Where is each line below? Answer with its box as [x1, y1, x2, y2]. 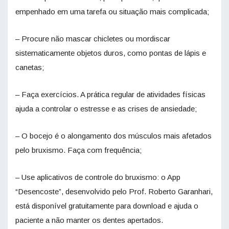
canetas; [15, 63, 44, 72]
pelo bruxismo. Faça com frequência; [15, 146, 142, 155]
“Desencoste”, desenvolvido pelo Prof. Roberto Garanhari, [15, 187, 213, 196]
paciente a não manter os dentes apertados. [15, 216, 163, 225]
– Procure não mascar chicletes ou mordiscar [15, 34, 170, 43]
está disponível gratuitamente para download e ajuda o [15, 201, 198, 211]
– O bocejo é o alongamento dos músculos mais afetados [15, 131, 212, 141]
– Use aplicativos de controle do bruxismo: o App [15, 173, 180, 182]
